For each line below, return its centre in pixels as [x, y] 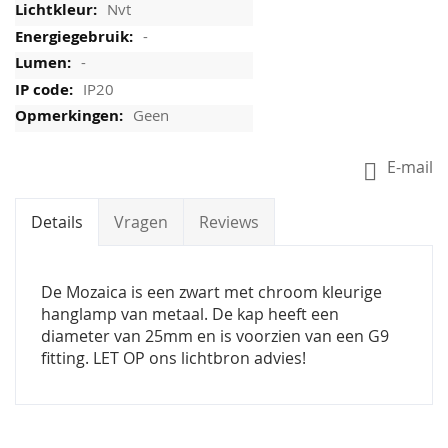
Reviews [229, 222]
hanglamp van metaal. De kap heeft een [190, 314]
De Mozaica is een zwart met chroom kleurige [211, 292]
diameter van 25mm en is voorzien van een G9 [215, 336]
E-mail [410, 167]
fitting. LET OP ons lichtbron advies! [173, 358]
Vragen [141, 222]
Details [57, 222]
